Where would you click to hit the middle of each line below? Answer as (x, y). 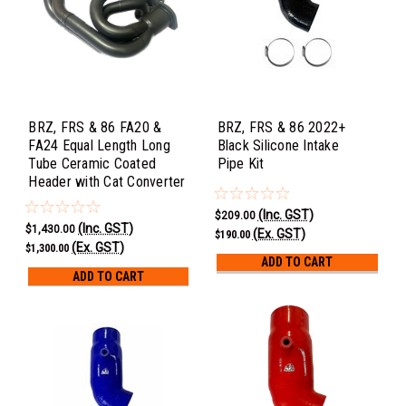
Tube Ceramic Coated (92, 163)
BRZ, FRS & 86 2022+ (281, 127)
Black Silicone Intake (278, 145)
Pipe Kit (241, 163)
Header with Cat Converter (107, 181)
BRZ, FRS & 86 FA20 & (95, 127)
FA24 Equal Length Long (99, 145)
